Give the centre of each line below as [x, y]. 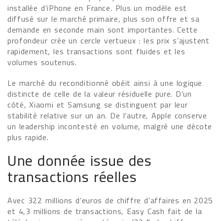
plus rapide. [28, 137]
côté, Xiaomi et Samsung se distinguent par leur [98, 105]
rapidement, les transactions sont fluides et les [96, 51]
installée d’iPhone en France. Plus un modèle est [97, 8]
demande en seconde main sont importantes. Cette [103, 30]
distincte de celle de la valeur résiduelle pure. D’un [100, 94]
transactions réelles [72, 177]
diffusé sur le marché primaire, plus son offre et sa [104, 19]
